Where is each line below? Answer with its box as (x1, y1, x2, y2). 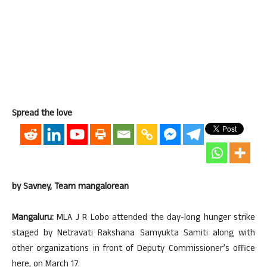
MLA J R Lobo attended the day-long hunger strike (54, 211, 255, 226)
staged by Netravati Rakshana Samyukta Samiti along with (12, 226, 255, 241)
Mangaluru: (12, 211, 54, 226)
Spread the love (12, 107, 72, 122)
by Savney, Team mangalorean (12, 180, 129, 195)
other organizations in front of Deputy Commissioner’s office (12, 242, 255, 257)
